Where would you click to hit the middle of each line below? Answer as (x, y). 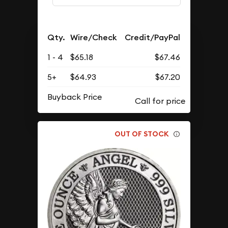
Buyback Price (75, 97)
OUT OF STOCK (142, 134)
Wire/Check (94, 38)
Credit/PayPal (153, 38)
